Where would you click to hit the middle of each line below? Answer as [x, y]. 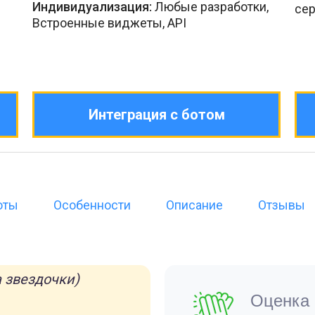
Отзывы [282, 205]
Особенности [92, 205]
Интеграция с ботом [156, 115]
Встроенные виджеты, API [109, 23]
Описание [194, 205]
